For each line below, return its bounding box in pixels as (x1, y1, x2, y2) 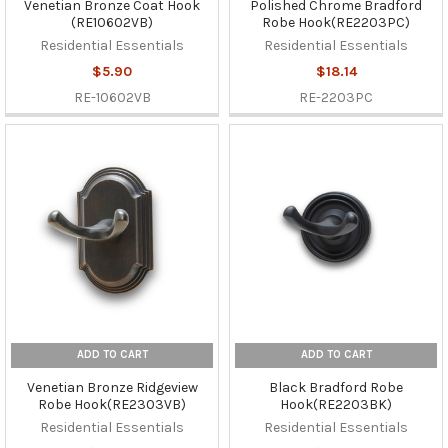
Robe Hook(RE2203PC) (262, 13, 410, 31)
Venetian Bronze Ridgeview (26, 379, 198, 397)
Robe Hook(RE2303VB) (38, 396, 186, 414)
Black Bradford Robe (269, 379, 403, 397)
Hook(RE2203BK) (280, 396, 392, 414)
